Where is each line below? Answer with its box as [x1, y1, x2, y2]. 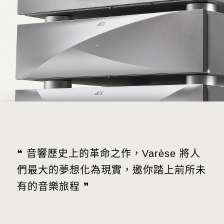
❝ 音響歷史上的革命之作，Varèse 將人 [16, 148, 200, 159]
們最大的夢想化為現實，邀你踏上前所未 [16, 164, 206, 175]
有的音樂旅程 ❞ [16, 181, 89, 192]
